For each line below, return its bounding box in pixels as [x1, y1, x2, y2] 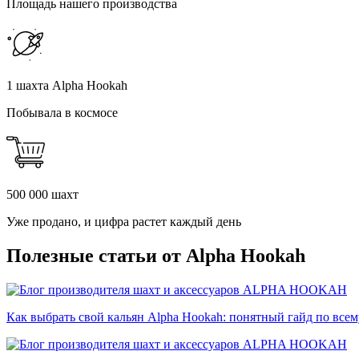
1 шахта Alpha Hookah [6, 79, 127, 93]
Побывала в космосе [6, 106, 118, 120]
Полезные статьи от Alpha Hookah [6, 245, 305, 267]
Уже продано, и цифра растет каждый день [6, 215, 241, 229]
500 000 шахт [6, 188, 79, 202]
